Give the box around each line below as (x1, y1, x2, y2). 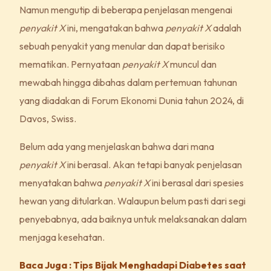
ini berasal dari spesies (150, 176, 244, 189)
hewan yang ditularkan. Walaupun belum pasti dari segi (19, 194, 246, 207)
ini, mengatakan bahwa (65, 21, 166, 34)
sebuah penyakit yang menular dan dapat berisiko (19, 39, 226, 52)
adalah (211, 21, 242, 34)
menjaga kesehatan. (19, 230, 109, 243)
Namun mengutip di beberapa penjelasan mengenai (19, 3, 233, 16)
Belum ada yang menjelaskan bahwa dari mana (19, 140, 215, 152)
